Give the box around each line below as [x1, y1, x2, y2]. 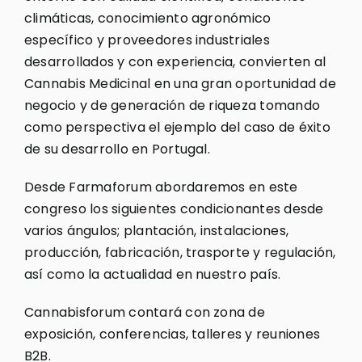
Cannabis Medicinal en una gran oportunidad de [23, 74, 336, 94]
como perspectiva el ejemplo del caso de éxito [23, 118, 330, 137]
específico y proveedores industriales [23, 31, 270, 50]
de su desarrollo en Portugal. [23, 140, 210, 159]
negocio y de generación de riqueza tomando [23, 96, 321, 116]
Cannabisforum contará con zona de [23, 303, 265, 322]
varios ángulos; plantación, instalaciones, [23, 221, 289, 241]
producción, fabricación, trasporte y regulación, [23, 243, 336, 263]
